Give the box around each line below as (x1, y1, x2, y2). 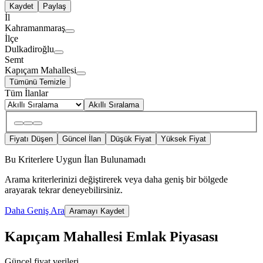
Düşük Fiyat (110, 134, 151, 144)
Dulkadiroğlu (5, 43, 54, 54)
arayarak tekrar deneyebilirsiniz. (5, 185, 123, 195)
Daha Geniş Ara (5, 205, 65, 216)
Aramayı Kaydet (69, 207, 124, 216)
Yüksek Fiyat (161, 134, 206, 144)
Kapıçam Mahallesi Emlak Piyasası (5, 229, 218, 245)
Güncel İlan (62, 134, 101, 144)
